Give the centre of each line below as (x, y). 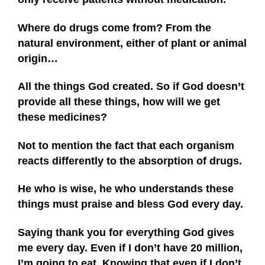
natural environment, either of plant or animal (132, 43)
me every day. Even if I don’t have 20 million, (130, 248)
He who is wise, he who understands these (126, 189)
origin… (38, 58)
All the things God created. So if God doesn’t (131, 87)
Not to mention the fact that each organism (126, 145)
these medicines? (62, 117)
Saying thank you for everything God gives (126, 232)
